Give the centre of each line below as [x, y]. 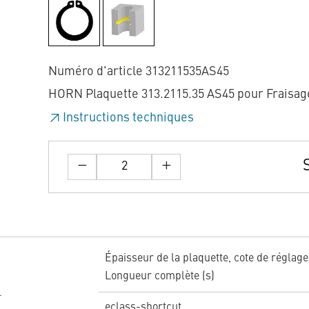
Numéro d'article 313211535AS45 [139, 71]
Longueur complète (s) [159, 277]
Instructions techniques [128, 118]
